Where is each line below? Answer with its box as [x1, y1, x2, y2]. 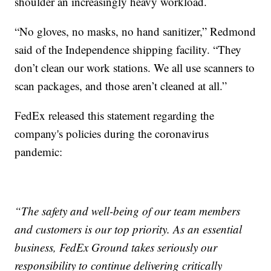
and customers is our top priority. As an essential [15, 221, 243, 237]
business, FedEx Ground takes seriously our [15, 240, 218, 255]
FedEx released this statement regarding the [15, 108, 215, 123]
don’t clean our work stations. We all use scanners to [15, 60, 255, 76]
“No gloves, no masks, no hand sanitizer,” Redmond [15, 24, 256, 39]
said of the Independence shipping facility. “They [15, 42, 242, 57]
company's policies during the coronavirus [15, 126, 209, 142]
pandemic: [15, 144, 63, 160]
